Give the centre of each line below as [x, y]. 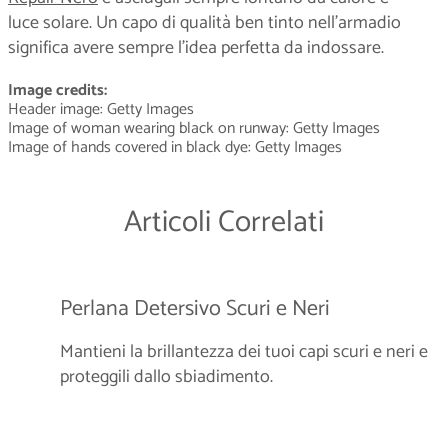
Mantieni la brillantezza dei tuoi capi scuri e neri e [244, 351]
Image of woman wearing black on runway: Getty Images [194, 128]
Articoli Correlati [224, 222]
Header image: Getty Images [101, 109]
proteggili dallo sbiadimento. [166, 376]
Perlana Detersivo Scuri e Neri [195, 308]
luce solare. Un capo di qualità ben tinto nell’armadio [204, 22]
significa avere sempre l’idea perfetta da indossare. [196, 47]
